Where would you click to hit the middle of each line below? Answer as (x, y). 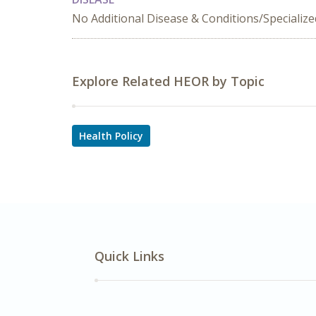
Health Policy (111, 136)
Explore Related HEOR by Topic (168, 81)
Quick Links (129, 256)
